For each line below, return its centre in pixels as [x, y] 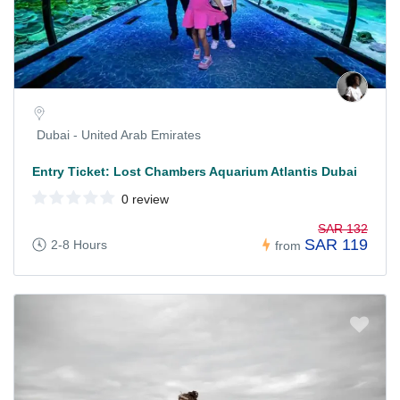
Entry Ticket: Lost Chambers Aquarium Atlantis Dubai [195, 172]
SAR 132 [343, 229]
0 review [145, 200]
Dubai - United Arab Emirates [119, 135]
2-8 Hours [79, 245]
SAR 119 [336, 245]
